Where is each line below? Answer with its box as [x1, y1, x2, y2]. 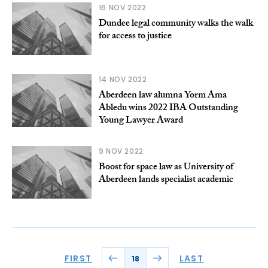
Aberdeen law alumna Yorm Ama [98, 88, 227, 105]
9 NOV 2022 [98, 146, 144, 157]
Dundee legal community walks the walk [98, 16, 253, 32]
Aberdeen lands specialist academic [98, 172, 233, 189]
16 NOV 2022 [98, 2, 147, 13]
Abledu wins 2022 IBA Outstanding [98, 100, 238, 117]
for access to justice [98, 28, 172, 45]
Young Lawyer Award [98, 113, 183, 130]
